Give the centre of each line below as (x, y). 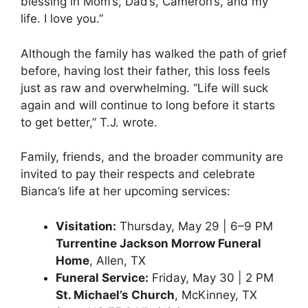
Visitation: (86, 226)
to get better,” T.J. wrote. (89, 122)
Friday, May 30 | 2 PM (211, 277)
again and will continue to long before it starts (148, 105)
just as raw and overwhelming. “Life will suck (144, 88)
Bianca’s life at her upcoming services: (125, 191)
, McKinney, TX (216, 295)
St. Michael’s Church (115, 295)
